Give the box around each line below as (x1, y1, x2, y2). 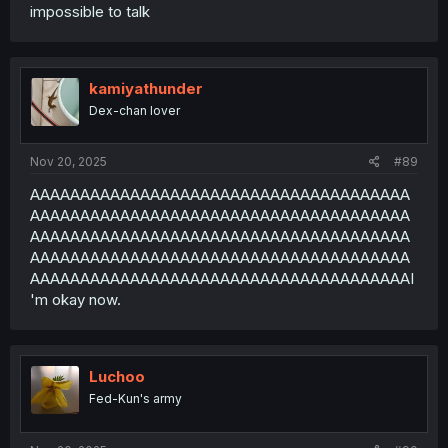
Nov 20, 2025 (30, 154, 107, 169)
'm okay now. (30, 290, 121, 309)
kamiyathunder (89, 78, 203, 98)
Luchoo (89, 367, 145, 386)
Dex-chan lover (89, 102, 180, 118)
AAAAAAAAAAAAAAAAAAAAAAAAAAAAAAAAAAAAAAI (30, 269, 414, 288)
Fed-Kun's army (89, 391, 182, 406)
